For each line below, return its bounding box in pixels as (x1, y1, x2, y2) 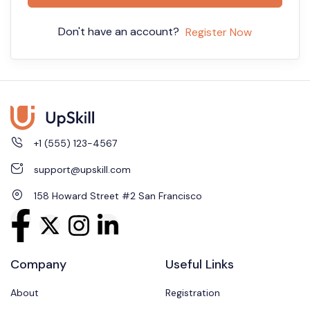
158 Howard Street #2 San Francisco (33, 190, 202, 203)
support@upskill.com (33, 163, 131, 176)
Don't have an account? (57, 24, 185, 39)
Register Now (185, 25, 252, 40)
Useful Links (165, 256, 234, 273)
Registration (165, 286, 220, 300)
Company (10, 256, 66, 273)
